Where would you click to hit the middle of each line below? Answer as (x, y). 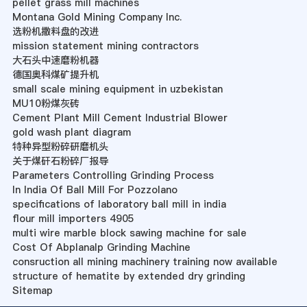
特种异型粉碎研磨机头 (60, 147)
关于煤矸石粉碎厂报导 (60, 161)
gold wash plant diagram (71, 133)
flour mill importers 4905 (73, 219)
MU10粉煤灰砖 (46, 104)
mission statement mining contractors (105, 46)
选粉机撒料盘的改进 (55, 32)
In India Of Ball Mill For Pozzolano (95, 190)
